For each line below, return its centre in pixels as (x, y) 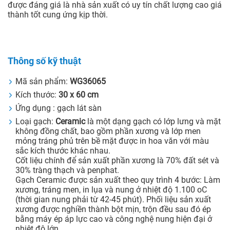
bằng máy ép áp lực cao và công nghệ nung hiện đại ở (114, 219)
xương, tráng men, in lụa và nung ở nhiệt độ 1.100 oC (111, 190)
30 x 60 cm (79, 95)
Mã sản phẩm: (43, 82)
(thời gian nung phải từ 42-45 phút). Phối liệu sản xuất (113, 200)
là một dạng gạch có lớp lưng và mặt (153, 122)
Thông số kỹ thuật (44, 61)
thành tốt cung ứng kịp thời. (58, 15)
